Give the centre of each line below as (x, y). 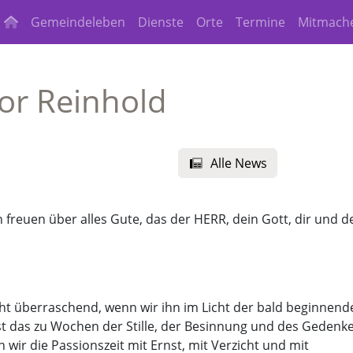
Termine (261, 22)
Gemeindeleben (78, 22)
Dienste (161, 22)
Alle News (238, 163)
